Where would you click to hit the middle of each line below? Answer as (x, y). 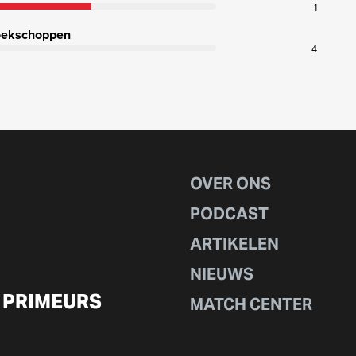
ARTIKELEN (234, 244)
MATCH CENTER (251, 304)
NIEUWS (222, 274)
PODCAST (229, 214)
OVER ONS (230, 184)
